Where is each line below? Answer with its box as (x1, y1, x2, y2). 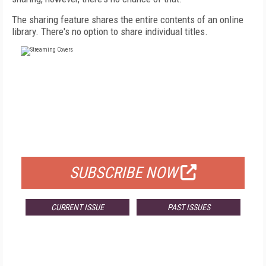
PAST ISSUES (167, 202, 210, 212)
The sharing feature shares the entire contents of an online (12, 14, 243, 26)
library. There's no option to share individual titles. (12, 26, 210, 37)
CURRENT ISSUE (50, 202, 104, 212)
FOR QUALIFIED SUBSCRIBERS (73, 136, 193, 148)
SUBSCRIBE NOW (69, 163, 178, 182)
